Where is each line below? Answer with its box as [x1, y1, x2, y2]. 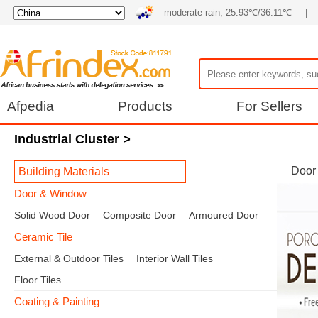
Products [118, 99, 172, 114]
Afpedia [7, 99, 54, 114]
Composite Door [103, 209, 176, 221]
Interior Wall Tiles [136, 253, 213, 264]
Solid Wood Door [14, 209, 90, 221]
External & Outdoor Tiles [14, 253, 124, 264]
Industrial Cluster [14, 132, 123, 146]
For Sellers [236, 99, 302, 114]
